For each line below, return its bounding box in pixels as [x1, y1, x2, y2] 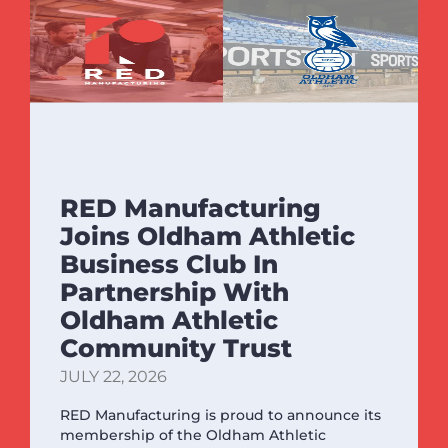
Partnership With [60, 276, 289, 307]
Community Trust [60, 332, 292, 363]
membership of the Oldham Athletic [60, 425, 326, 444]
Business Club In [60, 248, 278, 279]
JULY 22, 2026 [60, 366, 167, 386]
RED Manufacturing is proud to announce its [60, 405, 381, 424]
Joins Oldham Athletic [60, 220, 355, 251]
